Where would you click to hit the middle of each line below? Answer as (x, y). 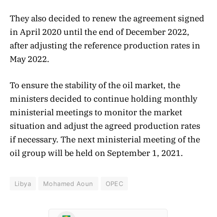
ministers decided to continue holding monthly (103, 99)
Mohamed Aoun (68, 184)
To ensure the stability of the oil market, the (95, 85)
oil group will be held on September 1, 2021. (96, 153)
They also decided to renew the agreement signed (107, 19)
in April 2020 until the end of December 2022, (100, 32)
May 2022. (30, 59)
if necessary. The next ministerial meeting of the (105, 140)
